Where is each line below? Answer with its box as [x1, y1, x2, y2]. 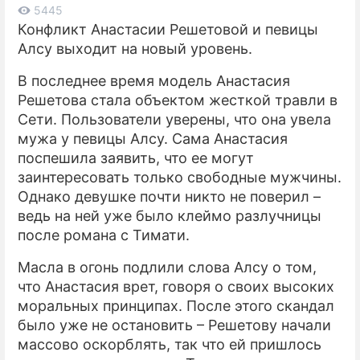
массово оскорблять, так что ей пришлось [18, 336, 321, 354]
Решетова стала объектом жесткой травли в [18, 92, 337, 109]
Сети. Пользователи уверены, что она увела [18, 111, 331, 129]
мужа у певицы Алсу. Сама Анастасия [18, 130, 288, 148]
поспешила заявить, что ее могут [18, 149, 254, 167]
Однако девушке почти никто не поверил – [18, 188, 321, 206]
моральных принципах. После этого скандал [18, 297, 334, 315]
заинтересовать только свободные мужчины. [18, 169, 342, 186]
